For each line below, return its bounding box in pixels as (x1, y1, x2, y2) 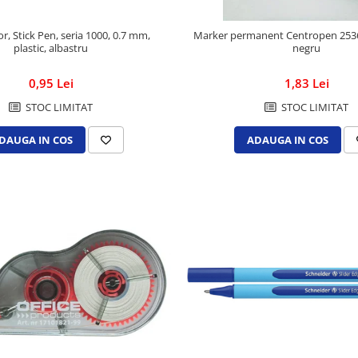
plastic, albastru (14, 41, 89, 56)
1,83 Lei (284, 75, 329, 92)
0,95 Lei (28, 75, 74, 92)
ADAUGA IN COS (246, 133, 328, 148)
